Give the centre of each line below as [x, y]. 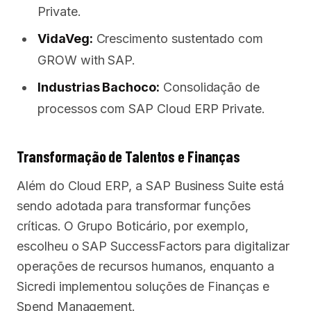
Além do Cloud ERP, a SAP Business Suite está [150, 186]
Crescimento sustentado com [178, 39]
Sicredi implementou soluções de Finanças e [143, 286]
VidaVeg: [65, 39]
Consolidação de [210, 87]
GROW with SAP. [87, 60]
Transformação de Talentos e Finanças [129, 156]
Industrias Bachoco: [99, 87]
